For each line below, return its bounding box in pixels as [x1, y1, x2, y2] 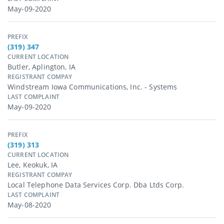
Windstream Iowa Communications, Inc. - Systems [7, 82, 177, 92]
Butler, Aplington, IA [7, 62, 75, 72]
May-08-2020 [7, 200, 51, 210]
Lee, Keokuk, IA [7, 160, 58, 170]
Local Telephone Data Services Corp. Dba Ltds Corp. [7, 180, 184, 190]
